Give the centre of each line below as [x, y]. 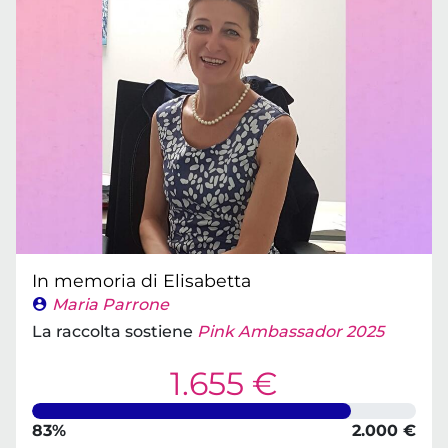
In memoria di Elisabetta [141, 280]
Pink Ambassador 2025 [290, 331]
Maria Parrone [110, 304]
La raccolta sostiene [114, 331]
